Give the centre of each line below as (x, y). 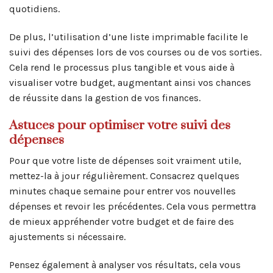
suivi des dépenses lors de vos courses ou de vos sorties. (135, 52)
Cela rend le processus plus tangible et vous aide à (122, 67)
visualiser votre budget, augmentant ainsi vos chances (130, 82)
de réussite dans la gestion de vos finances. (105, 97)
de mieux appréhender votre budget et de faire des (122, 222)
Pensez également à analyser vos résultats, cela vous (125, 265)
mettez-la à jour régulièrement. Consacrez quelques (124, 176)
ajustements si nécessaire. (67, 237)
